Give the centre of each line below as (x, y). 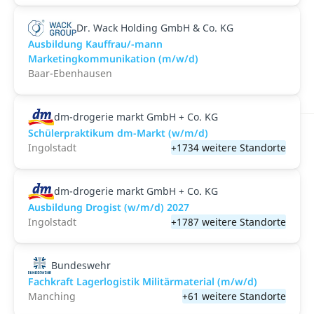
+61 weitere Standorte (234, 296)
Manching (52, 296)
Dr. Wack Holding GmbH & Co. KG (155, 28)
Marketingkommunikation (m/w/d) (113, 59)
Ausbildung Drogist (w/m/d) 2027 (109, 207)
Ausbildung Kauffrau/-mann (95, 44)
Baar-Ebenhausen (70, 73)
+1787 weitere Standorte (228, 222)
